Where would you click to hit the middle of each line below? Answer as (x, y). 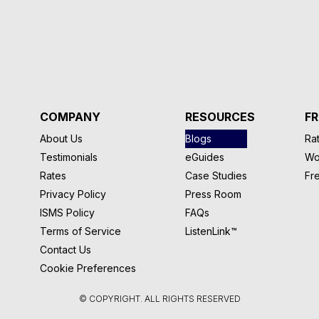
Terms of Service (81, 231)
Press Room (214, 194)
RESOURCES (220, 116)
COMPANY (70, 116)
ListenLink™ (211, 231)
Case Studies (216, 175)
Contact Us (66, 249)
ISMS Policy (68, 212)
